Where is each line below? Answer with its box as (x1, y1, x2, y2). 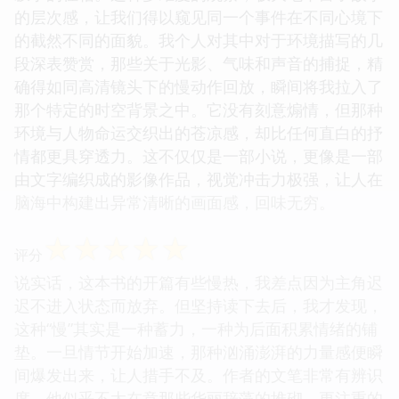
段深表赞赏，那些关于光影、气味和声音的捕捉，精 (14, 52, 383, 74)
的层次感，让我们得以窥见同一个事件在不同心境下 (14, 5, 383, 28)
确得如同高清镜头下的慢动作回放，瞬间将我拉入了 (14, 75, 383, 97)
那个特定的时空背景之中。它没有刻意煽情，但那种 (14, 98, 383, 120)
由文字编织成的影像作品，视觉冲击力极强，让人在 (14, 167, 383, 190)
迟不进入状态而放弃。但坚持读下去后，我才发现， (14, 294, 383, 316)
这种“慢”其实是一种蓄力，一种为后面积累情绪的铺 (14, 317, 378, 339)
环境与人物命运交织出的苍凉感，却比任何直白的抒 (14, 121, 383, 143)
